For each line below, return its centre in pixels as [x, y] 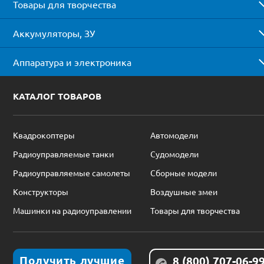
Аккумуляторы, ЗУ [54, 33]
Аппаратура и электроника [72, 62]
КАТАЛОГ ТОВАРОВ [57, 96]
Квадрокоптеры [44, 135]
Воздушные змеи [184, 191]
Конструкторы [41, 191]
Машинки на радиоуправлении [72, 210]
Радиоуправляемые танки [63, 154]
